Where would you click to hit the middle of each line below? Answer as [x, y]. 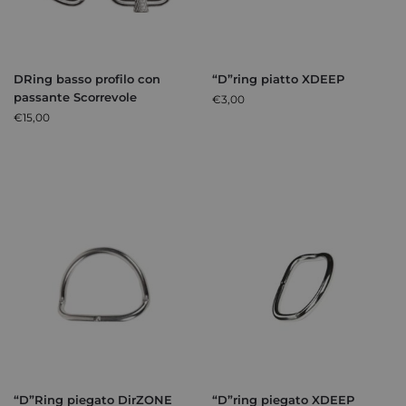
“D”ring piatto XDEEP [278, 79]
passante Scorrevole [75, 97]
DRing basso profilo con [87, 79]
